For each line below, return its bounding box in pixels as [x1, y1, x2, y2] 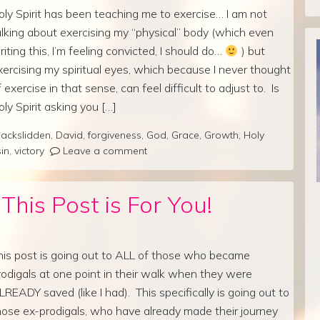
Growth [204, 128, 239, 141]
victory [14, 144, 44, 157]
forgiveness [88, 128, 141, 141]
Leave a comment [63, 144, 147, 157]
